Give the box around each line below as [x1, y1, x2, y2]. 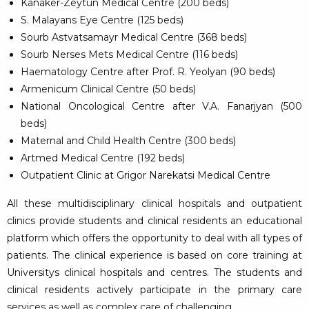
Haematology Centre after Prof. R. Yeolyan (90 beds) [21, 66, 275, 79]
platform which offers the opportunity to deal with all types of [7, 232, 302, 245]
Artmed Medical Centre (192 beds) [21, 152, 185, 165]
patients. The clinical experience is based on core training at [7, 249, 302, 262]
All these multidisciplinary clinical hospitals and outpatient [7, 197, 302, 210]
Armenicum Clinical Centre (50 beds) [21, 83, 196, 96]
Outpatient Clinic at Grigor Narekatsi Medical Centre [21, 169, 273, 182]
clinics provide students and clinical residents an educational [7, 215, 302, 228]
